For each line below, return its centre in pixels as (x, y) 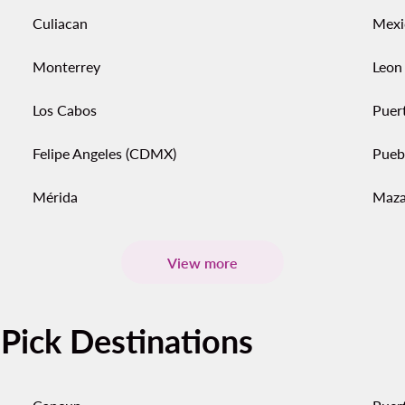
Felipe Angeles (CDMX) (104, 153)
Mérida (55, 197)
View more (202, 262)
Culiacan (60, 23)
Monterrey (66, 66)
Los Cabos (65, 110)
